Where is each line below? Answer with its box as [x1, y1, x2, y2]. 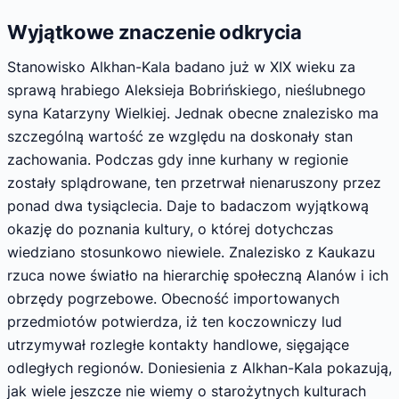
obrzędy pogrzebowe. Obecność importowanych [7, 289, 339, 308]
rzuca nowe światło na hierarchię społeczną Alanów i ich [7, 266, 388, 285]
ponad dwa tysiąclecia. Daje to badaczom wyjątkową [7, 197, 369, 216]
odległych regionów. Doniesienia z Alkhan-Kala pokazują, [7, 359, 392, 378]
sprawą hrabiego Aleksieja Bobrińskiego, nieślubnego [7, 81, 366, 100]
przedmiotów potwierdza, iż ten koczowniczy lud [7, 313, 342, 331]
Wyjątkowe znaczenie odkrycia [7, 20, 302, 44]
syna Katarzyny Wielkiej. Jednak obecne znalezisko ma [7, 104, 379, 123]
